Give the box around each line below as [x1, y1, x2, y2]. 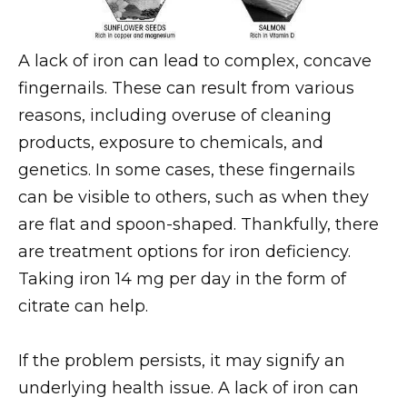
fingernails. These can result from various [18, 77, 354, 98]
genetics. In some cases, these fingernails [18, 159, 355, 180]
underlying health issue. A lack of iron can [18, 378, 359, 399]
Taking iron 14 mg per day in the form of [18, 268, 346, 289]
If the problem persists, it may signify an [18, 351, 345, 372]
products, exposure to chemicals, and [18, 132, 323, 153]
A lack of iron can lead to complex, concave [18, 50, 372, 71]
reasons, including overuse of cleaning [18, 104, 332, 125]
